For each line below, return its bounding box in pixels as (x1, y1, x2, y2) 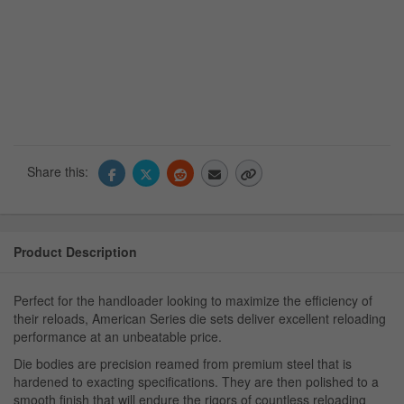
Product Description (14, 243, 137, 262)
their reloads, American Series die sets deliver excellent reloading (14, 309, 386, 328)
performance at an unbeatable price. (14, 327, 222, 346)
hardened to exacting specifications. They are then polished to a (14, 372, 379, 391)
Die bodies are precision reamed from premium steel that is (14, 354, 352, 373)
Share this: (27, 161, 92, 180)
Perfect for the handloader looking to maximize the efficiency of (14, 291, 372, 310)
